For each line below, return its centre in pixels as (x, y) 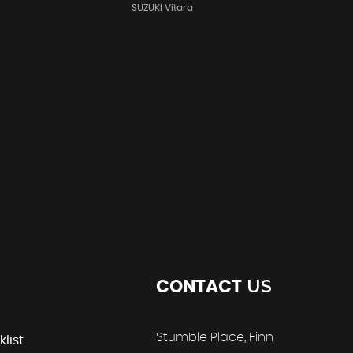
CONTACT (199, 286)
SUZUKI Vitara (163, 7)
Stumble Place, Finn (215, 337)
